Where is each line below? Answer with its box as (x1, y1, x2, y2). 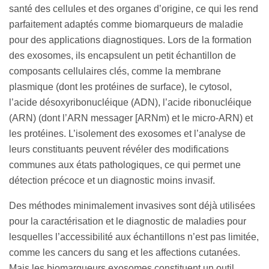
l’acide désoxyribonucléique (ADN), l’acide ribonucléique (9, 97, 252, 108)
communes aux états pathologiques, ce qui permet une (9, 160, 241, 171)
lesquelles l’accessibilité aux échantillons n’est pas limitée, (9, 232, 259, 243)
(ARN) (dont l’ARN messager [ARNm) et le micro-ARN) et (9, 113, 253, 124)
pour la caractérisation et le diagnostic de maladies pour (9, 216, 246, 227)
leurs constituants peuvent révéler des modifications (9, 144, 229, 155)
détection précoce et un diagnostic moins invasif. (9, 175, 215, 186)
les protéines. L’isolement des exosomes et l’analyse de (9, 128, 246, 139)
